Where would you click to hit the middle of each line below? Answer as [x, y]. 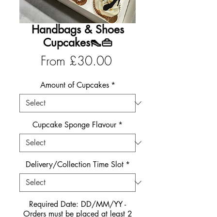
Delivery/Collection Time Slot [74, 165]
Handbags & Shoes [77, 30]
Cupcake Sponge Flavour [74, 125]
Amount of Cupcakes [74, 85]
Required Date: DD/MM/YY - [77, 204]
